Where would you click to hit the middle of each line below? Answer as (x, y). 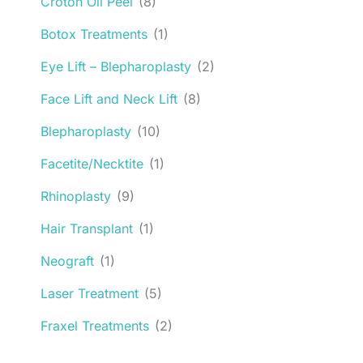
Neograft (67, 261)
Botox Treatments (94, 34)
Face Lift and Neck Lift (109, 98)
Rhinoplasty (76, 196)
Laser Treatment (90, 293)
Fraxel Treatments (95, 325)
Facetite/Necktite (92, 163)
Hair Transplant (87, 228)
